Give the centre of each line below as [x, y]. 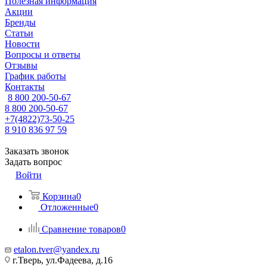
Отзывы [21, 65]
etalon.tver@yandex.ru [57, 249]
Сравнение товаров [81, 229]
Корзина [59, 196]
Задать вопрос [33, 162]
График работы [35, 76]
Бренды [20, 22]
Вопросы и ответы [43, 55]
